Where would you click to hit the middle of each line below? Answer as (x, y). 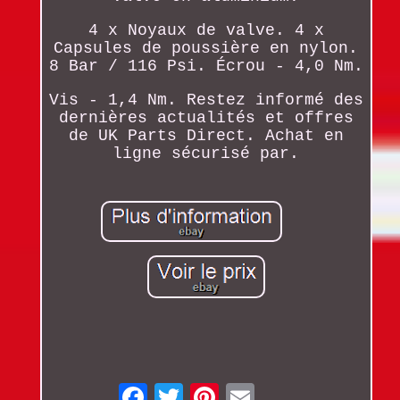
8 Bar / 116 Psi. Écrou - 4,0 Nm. (206, 66)
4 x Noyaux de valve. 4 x (206, 30)
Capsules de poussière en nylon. (206, 48)
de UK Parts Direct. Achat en (206, 135)
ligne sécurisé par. (206, 153)
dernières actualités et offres (206, 117)
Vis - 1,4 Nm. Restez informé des (206, 100)
